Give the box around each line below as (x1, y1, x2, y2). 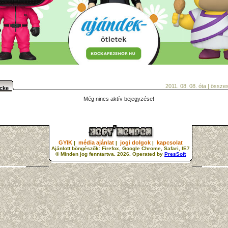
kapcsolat (157, 139, 183, 146)
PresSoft (164, 151, 186, 157)
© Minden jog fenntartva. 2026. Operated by (55, 151, 164, 157)
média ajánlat (78, 139, 114, 146)
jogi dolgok (120, 139, 151, 146)
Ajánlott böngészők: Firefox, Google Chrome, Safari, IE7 (51, 146, 190, 151)
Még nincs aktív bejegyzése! (83, 96, 154, 102)
